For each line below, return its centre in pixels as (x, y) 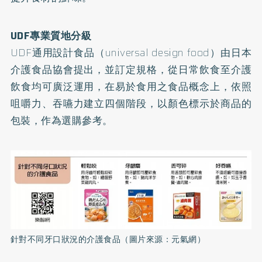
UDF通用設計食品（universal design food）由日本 (131, 52)
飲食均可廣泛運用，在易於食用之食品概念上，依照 (131, 86)
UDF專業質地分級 (51, 35)
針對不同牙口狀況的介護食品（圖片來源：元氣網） (108, 240)
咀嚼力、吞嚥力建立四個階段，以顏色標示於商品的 (131, 103)
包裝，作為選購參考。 (61, 120)
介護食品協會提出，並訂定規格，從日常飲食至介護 (131, 69)
